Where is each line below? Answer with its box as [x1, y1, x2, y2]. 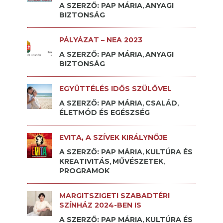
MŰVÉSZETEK [112, 156, 163, 166]
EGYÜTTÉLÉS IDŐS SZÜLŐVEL [59, 84, 172, 93]
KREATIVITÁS [59, 156, 110, 166]
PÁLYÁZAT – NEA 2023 [59, 35, 142, 44]
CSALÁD [145, 98, 177, 108]
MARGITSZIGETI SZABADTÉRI [59, 191, 170, 200]
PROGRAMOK [59, 166, 110, 175]
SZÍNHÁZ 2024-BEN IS [59, 200, 141, 210]
